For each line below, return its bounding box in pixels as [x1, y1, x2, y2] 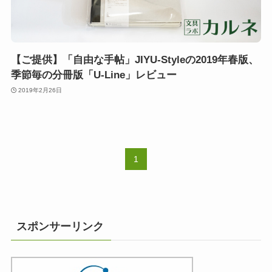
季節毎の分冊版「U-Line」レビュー [10, 69, 177, 81]
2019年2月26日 [18, 86, 63, 93]
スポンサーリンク [16, 220, 104, 233]
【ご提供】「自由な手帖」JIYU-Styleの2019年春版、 [10, 54, 259, 66]
